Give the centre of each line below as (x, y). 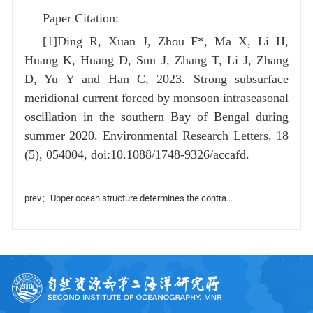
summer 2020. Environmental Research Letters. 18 (156, 136)
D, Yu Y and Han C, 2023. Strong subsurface (156, 79)
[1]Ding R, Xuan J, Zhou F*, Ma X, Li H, (166, 42)
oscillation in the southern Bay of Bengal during (156, 117)
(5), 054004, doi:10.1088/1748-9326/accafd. (137, 155)
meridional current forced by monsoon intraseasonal (156, 98)
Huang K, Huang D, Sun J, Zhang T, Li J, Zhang (156, 60)
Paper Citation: (80, 18)
